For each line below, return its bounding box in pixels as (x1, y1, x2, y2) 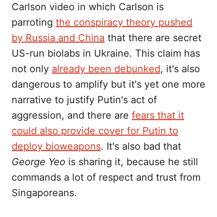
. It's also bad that (101, 140, 181, 153)
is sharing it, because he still (65, 156, 198, 168)
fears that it (132, 109, 184, 122)
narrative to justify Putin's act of (12, 94, 157, 106)
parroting (12, 16, 56, 29)
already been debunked (52, 63, 160, 75)
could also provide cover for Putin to (12, 125, 178, 137)
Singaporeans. (12, 187, 77, 199)
